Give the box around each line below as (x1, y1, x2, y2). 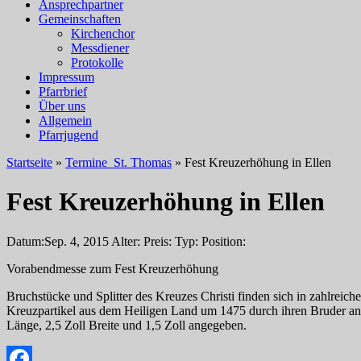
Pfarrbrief (39, 84, 87, 98)
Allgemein (39, 113, 92, 127)
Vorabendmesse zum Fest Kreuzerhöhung (6, 261, 218, 276)
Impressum (39, 69, 94, 84)
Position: (201, 234, 246, 248)
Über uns (39, 98, 85, 113)
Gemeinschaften (39, 11, 121, 26)
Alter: (111, 234, 140, 248)
